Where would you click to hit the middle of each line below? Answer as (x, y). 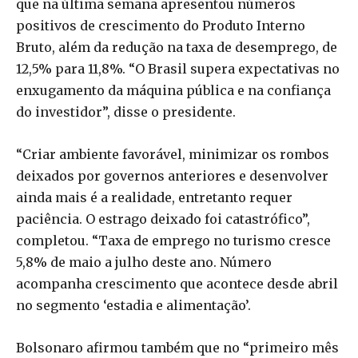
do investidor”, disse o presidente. (126, 111)
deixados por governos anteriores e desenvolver (172, 175)
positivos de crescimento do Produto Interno (161, 25)
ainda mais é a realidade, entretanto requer (154, 197)
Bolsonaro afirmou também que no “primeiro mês (177, 347)
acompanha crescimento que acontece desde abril (177, 283)
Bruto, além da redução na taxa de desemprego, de (177, 47)
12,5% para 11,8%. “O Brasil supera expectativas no (178, 68)
